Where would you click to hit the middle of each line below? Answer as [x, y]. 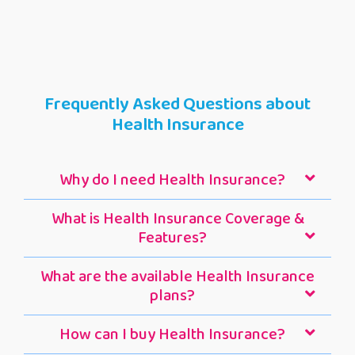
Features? [172, 238]
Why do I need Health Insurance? [172, 180]
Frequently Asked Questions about [177, 105]
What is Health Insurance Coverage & [177, 219]
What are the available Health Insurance [177, 277]
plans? [172, 296]
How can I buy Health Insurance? [172, 335]
